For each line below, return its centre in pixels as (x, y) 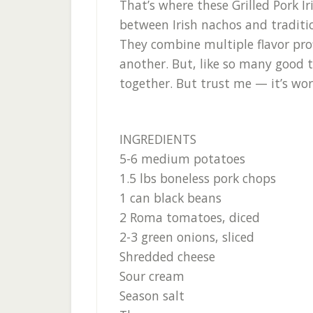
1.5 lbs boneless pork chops (198, 178)
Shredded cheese (167, 256)
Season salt (152, 296)
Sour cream (152, 276)
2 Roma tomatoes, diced (190, 217)
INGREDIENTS (158, 139)
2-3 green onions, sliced (187, 237)
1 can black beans (170, 198)
